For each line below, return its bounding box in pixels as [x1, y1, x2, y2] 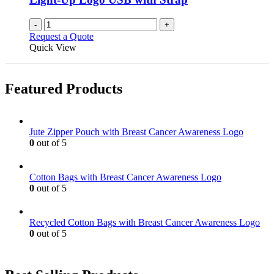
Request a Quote [29, 31, 94, 42]
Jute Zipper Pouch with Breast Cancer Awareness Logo [29, 126, 243, 137]
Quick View [29, 42, 76, 53]
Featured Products [5, 80, 122, 97]
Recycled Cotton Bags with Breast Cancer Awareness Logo [29, 217, 260, 228]
